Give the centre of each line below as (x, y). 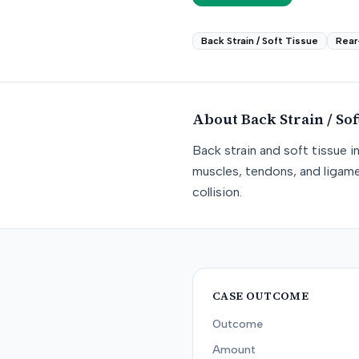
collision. (217, 192)
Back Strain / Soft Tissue (260, 41)
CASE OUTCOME (261, 296)
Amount (234, 350)
